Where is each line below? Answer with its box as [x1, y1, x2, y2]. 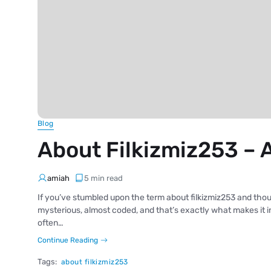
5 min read [84, 173, 123, 183]
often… [38, 217, 64, 228]
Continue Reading [38, 235, 98, 244]
